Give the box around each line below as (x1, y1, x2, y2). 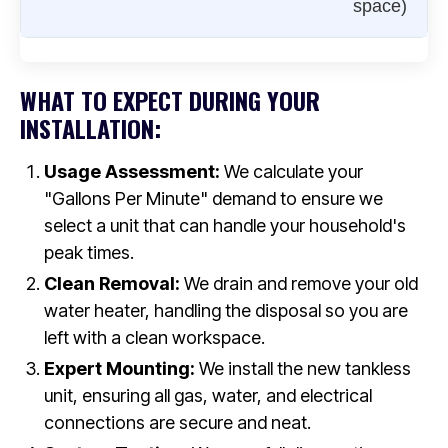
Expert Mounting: (44, 357, 195, 379)
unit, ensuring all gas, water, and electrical (44, 384, 372, 406)
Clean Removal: (44, 272, 180, 294)
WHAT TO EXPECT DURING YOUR (20, 81, 320, 118)
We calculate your (220, 160, 363, 182)
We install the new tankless (195, 357, 411, 379)
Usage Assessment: (44, 160, 220, 182)
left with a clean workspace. (44, 326, 265, 348)
